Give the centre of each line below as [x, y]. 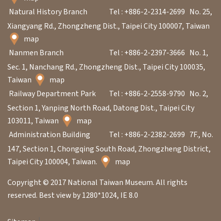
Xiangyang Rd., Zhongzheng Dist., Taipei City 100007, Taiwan [109, 26]
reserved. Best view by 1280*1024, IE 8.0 [73, 195]
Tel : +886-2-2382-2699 [147, 134]
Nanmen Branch [36, 53]
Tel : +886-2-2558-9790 [147, 93]
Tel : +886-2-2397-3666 [147, 53]
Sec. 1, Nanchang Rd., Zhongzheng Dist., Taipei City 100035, [106, 67]
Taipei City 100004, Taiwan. [53, 162]
